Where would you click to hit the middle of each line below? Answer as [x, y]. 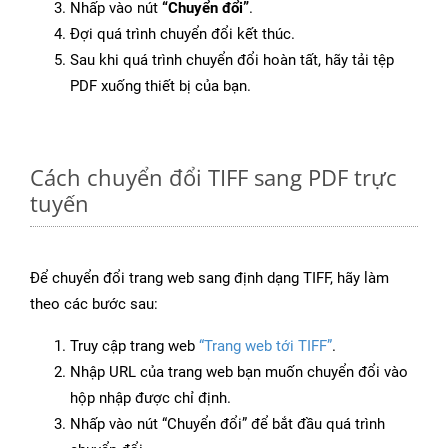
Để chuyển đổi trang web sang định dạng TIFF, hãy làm [209, 278]
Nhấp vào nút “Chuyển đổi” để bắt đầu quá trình [227, 424]
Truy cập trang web [134, 346]
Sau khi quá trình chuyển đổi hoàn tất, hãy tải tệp [232, 60]
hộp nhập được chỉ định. [150, 398]
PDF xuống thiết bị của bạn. [160, 86]
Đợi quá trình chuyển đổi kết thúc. [182, 34]
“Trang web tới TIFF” [265, 346]
